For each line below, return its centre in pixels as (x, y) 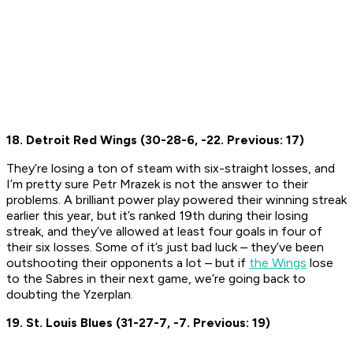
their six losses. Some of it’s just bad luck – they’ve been (165, 247)
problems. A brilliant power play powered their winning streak (176, 200)
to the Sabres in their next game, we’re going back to (156, 279)
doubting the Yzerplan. (70, 295)
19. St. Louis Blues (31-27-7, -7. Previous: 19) (138, 323)
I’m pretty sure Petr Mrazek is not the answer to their (157, 184)
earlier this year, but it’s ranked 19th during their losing (157, 216)
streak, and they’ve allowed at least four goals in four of (164, 232)
